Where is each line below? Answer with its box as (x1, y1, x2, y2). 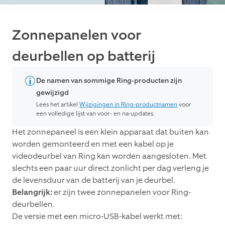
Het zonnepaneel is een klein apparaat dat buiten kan (12, 127, 209, 138)
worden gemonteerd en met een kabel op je (12, 139, 174, 150)
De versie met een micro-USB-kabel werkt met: (12, 211, 182, 222)
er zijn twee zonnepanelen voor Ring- (54, 187, 191, 198)
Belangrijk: (12, 187, 54, 198)
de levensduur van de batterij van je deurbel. (12, 175, 175, 186)
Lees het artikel (36, 100, 79, 109)
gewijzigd (36, 88, 69, 98)
